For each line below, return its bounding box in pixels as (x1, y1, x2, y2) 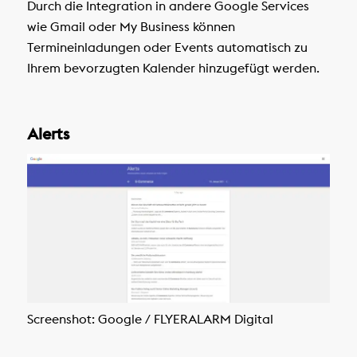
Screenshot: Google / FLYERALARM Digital (26, 311, 273, 328)
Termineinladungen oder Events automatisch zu (26, 39, 308, 56)
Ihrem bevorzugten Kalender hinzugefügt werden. (26, 60, 320, 76)
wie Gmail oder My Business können (26, 18, 235, 35)
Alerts (26, 123, 69, 143)
